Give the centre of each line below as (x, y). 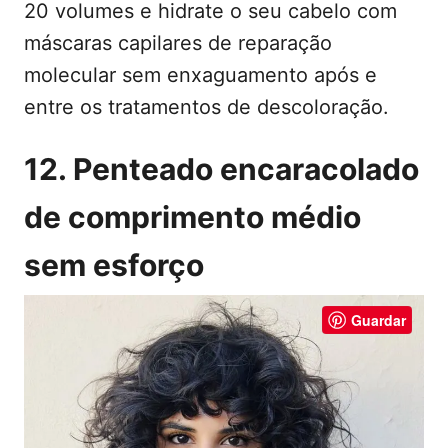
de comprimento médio (192, 216)
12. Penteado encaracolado (221, 168)
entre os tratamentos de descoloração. (206, 106)
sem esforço (114, 264)
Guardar (378, 319)
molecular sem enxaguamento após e (200, 74)
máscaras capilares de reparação (178, 42)
